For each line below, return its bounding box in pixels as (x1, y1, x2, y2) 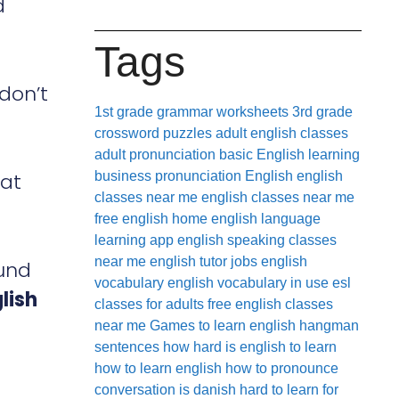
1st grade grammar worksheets (94, 103, 289, 119)
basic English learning (219, 146, 360, 162)
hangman (299, 317, 359, 333)
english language (211, 210, 321, 226)
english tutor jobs (150, 253, 257, 269)
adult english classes (216, 125, 348, 141)
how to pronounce (225, 360, 338, 376)
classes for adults (94, 296, 204, 312)
